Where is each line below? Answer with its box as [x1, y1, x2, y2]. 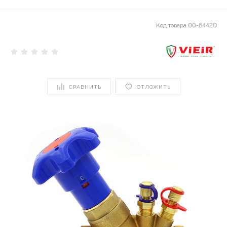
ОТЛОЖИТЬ [136, 84, 171, 90]
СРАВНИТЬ [68, 84, 101, 90]
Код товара [156, 22, 188, 29]
